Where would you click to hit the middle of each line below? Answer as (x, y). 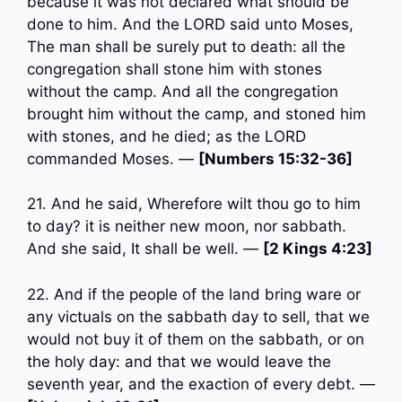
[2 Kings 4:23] (318, 249)
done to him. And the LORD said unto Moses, (190, 24)
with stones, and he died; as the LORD (166, 136)
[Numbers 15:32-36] (275, 158)
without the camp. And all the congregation (183, 91)
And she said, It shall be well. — (145, 249)
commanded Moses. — (113, 158)
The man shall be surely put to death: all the (186, 46)
